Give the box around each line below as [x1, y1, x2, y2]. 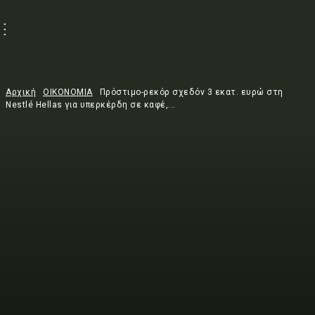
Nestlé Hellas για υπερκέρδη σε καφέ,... [6, 100, 176, 110]
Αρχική [6, 87, 36, 97]
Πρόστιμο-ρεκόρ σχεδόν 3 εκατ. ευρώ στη [99, 87, 283, 97]
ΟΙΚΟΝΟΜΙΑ [43, 87, 93, 97]
